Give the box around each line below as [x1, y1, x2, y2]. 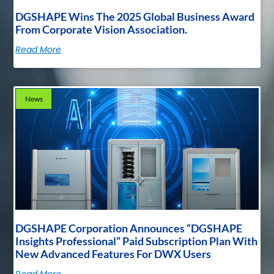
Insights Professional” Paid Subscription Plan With [15, 234, 258, 248]
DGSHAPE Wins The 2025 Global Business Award [15, 10, 255, 24]
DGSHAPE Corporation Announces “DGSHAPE [15, 221, 243, 235]
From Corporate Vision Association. [15, 23, 188, 37]
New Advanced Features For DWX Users [15, 246, 212, 261]
